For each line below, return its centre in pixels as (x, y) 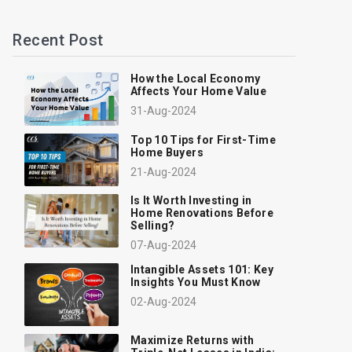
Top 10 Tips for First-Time (203, 139)
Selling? (153, 225)
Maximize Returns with (192, 340)
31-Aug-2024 (163, 111)
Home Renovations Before (202, 213)
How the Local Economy (196, 79)
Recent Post (58, 40)
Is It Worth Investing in (191, 200)
